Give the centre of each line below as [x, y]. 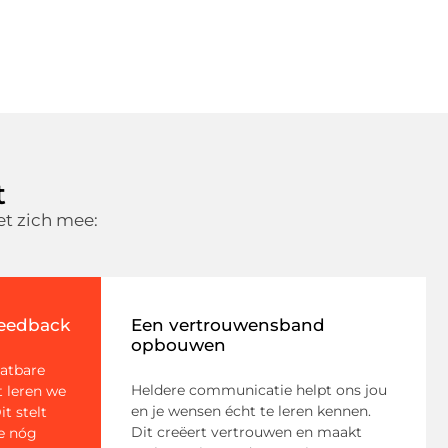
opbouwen [178, 345]
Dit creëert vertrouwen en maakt [246, 432]
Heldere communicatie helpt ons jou [259, 390]
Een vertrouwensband [228, 325]
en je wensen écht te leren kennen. [251, 411]
